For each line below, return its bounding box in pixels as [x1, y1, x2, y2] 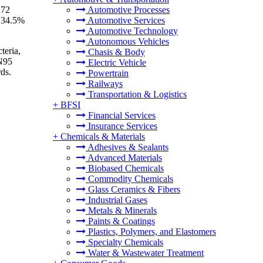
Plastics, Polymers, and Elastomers [86, 227, 216, 237]
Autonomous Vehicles [86, 36, 169, 46]
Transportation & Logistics [86, 89, 187, 99]
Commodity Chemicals [86, 174, 173, 184]
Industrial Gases [86, 195, 147, 205]
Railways [86, 79, 123, 89]
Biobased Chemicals [86, 163, 164, 173]
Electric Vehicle [86, 58, 146, 68]
